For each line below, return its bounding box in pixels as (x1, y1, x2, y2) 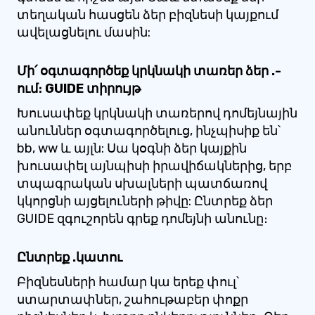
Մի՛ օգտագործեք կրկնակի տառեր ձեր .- (17, 63, 281, 79)
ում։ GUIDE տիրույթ (17, 81, 141, 96)
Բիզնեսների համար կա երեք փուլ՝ (17, 274, 239, 290)
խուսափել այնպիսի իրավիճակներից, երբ (17, 158, 292, 174)
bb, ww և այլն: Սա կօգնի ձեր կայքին (17, 141, 247, 156)
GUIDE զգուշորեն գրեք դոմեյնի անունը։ (17, 211, 268, 226)
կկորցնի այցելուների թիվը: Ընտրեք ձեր (17, 193, 273, 209)
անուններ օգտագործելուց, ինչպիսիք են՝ (17, 123, 281, 139)
